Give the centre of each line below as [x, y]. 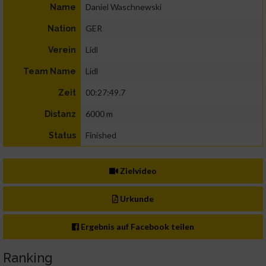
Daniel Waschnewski [123, 7]
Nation [62, 29]
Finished [101, 135]
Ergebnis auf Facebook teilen [137, 227]
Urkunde [136, 199]
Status [62, 136]
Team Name [50, 72]
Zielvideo [138, 171]
